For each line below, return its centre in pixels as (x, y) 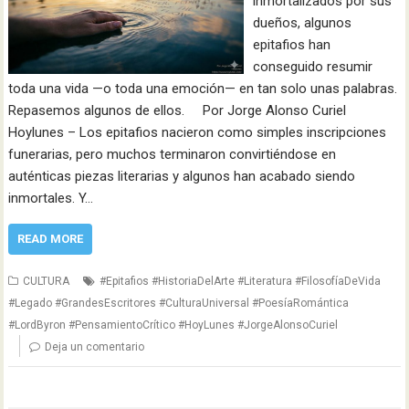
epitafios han (291, 45)
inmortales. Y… (51, 198)
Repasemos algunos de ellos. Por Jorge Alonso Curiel (178, 110)
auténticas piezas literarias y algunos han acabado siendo (182, 176)
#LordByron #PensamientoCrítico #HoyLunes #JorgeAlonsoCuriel (173, 325)
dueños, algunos (302, 23)
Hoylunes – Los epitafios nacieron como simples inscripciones (198, 132)
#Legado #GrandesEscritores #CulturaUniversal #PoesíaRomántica (179, 303)
